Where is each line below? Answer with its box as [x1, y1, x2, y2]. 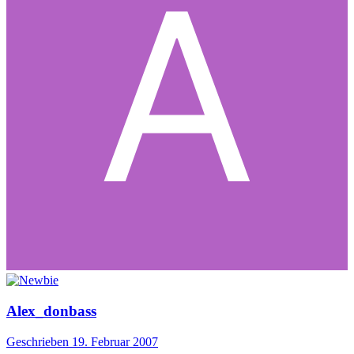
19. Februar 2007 [72, 334, 158, 348]
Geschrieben [6, 334, 72, 348]
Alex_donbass [6, 302, 96, 319]
